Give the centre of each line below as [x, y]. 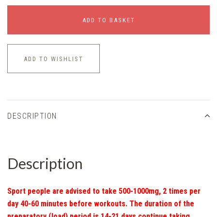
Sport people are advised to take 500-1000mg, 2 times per [104, 191]
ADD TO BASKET [108, 20]
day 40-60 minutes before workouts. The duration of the [101, 203]
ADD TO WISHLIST [54, 59]
